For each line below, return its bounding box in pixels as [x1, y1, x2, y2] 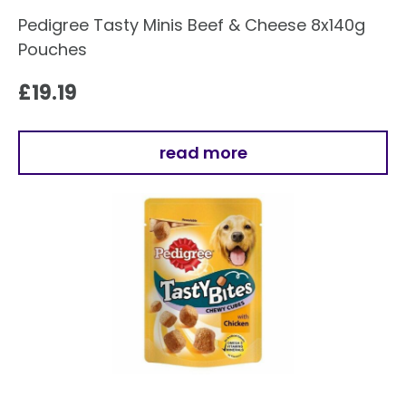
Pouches [18, 37, 87, 61]
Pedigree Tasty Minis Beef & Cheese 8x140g [18, 13, 365, 36]
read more [159, 140, 247, 164]
